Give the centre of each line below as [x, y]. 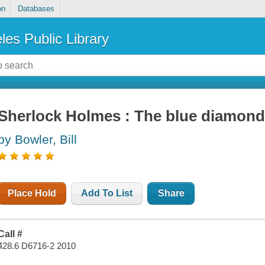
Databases [36, 9]
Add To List [107, 193]
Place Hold [32, 193]
